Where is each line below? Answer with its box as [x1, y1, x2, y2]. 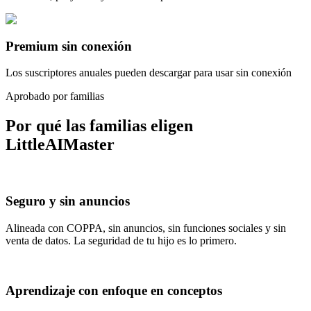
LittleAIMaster [6, 135, 115, 154]
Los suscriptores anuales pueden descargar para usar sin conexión [6, 67, 292, 79]
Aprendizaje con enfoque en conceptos [6, 283, 222, 299]
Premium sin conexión [6, 38, 132, 53]
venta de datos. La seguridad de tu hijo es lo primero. [6, 234, 237, 246]
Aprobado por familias [6, 90, 104, 103]
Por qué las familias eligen [6, 117, 193, 135]
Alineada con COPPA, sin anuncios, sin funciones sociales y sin [6, 221, 286, 234]
